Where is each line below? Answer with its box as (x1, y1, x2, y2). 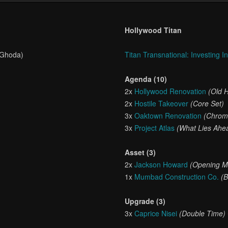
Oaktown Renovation (134, 110, 202, 121)
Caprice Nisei (134, 208, 178, 218)
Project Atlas (134, 123, 175, 133)
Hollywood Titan (125, 25, 182, 35)
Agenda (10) (125, 74, 167, 84)
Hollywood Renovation (134, 86, 207, 96)
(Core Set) (190, 98, 224, 108)
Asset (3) (125, 147, 156, 157)
